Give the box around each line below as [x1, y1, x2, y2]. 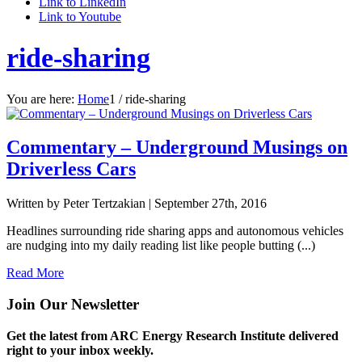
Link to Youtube [39, 10, 121, 23]
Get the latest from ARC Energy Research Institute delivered [6, 328, 339, 343]
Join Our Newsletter [6, 296, 139, 314]
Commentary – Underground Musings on [6, 137, 347, 158]
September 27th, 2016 [154, 196, 267, 211]
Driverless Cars [6, 158, 136, 180]
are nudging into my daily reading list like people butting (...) [6, 238, 315, 253]
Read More [6, 266, 64, 280]
